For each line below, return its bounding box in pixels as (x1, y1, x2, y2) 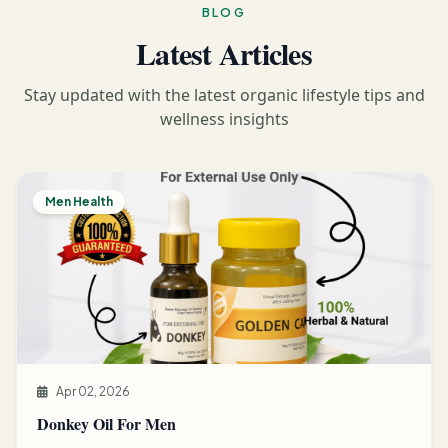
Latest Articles (136, 30, 312, 75)
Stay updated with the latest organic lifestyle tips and (23, 83, 425, 106)
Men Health (45, 193, 113, 209)
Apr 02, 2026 (56, 383, 130, 399)
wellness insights (159, 107, 289, 130)
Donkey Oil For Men (37, 411, 176, 435)
